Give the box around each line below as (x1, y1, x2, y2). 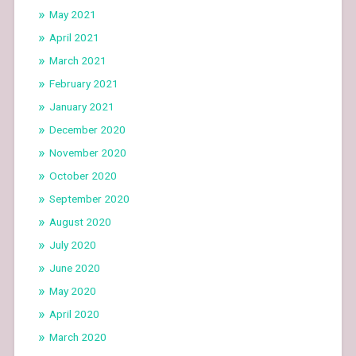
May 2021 (48, 7, 96, 21)
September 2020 (48, 192, 130, 205)
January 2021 (48, 99, 114, 113)
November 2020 (48, 145, 126, 159)
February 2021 (48, 76, 118, 90)
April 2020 (48, 307, 99, 320)
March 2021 (48, 53, 106, 67)
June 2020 (48, 261, 100, 274)
